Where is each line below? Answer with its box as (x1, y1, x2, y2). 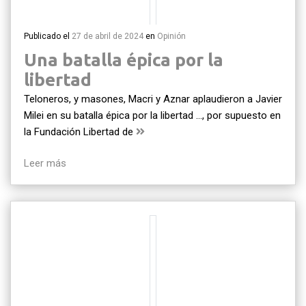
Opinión (157, 31, 186, 41)
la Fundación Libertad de (24, 125, 136, 138)
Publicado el (24, 31, 72, 41)
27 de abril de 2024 (72, 31, 143, 41)
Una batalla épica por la (24, 49, 223, 70)
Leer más (24, 157, 66, 169)
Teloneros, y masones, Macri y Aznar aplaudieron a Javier (24, 92, 282, 105)
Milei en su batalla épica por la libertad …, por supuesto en (24, 109, 281, 122)
